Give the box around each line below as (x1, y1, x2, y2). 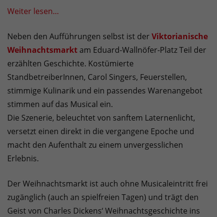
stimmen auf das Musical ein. (7, 99, 113, 110)
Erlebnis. (7, 153, 39, 164)
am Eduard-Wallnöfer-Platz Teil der (77, 45, 206, 56)
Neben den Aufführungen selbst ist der (7, 31, 152, 42)
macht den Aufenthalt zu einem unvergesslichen (7, 139, 183, 151)
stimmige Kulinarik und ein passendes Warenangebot (7, 85, 202, 96)
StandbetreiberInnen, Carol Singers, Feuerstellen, (7, 72, 187, 83)
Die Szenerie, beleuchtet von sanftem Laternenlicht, (7, 112, 195, 124)
